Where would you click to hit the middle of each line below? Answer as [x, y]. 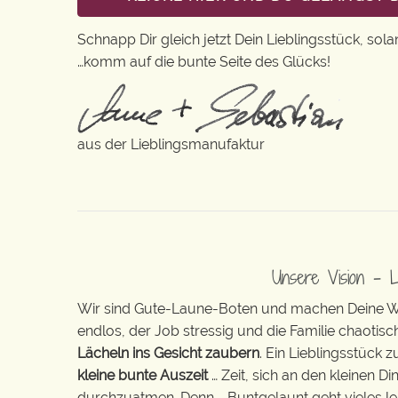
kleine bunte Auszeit [143, 376]
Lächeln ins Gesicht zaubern [168, 354]
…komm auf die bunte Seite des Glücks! [204, 61]
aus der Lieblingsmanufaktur [171, 144]
